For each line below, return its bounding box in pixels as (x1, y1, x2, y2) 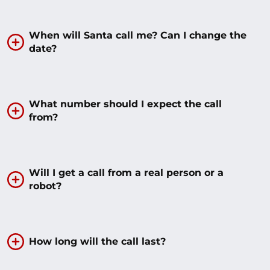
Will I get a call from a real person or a (29, 166, 224, 178)
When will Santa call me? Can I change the (29, 29, 246, 41)
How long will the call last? (29, 235, 166, 247)
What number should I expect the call (29, 98, 222, 110)
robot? (29, 180, 61, 192)
